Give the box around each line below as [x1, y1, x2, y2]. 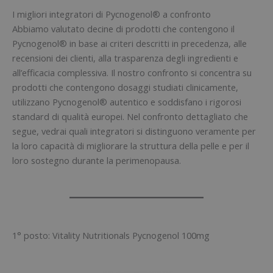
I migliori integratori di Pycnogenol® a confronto [12, 7, 211, 20]
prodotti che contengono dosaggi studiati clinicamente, [12, 80, 238, 93]
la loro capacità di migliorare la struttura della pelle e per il [12, 139, 249, 152]
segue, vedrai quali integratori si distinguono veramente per [12, 124, 256, 137]
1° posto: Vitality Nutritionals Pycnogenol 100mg [12, 229, 210, 241]
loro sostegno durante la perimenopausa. [12, 154, 181, 166]
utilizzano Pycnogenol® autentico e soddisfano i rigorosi [12, 95, 241, 108]
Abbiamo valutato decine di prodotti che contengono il [12, 22, 235, 35]
